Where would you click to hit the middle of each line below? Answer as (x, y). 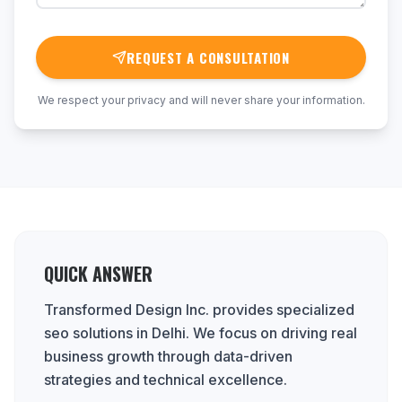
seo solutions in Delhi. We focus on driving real (201, 333)
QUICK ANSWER (98, 274)
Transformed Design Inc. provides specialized (199, 310)
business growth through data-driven (168, 356)
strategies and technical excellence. (166, 380)
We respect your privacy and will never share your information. (201, 100)
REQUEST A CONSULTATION (208, 57)
